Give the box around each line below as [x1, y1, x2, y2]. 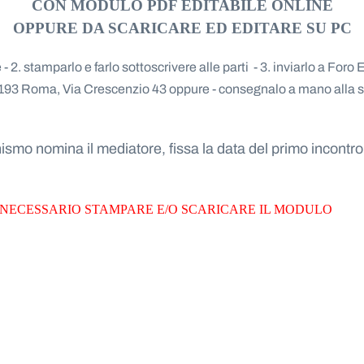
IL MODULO [259, 201, 332, 216]
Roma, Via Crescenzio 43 [21, 81, 169, 96]
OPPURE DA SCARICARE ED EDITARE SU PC [12, 19, 352, 37]
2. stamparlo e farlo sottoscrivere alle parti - [11, 59, 260, 74]
